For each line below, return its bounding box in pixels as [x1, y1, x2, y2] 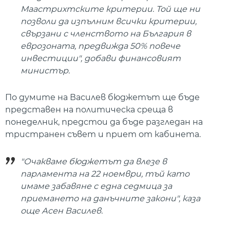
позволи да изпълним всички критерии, [21, 16, 197, 26]
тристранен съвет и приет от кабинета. [5, 129, 201, 140]
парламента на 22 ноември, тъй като [21, 168, 189, 179]
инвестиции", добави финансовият [21, 53, 181, 63]
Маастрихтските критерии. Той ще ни [21, 4, 200, 14]
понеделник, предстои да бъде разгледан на [5, 117, 203, 127]
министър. [21, 65, 70, 75]
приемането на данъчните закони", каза [21, 193, 200, 203]
